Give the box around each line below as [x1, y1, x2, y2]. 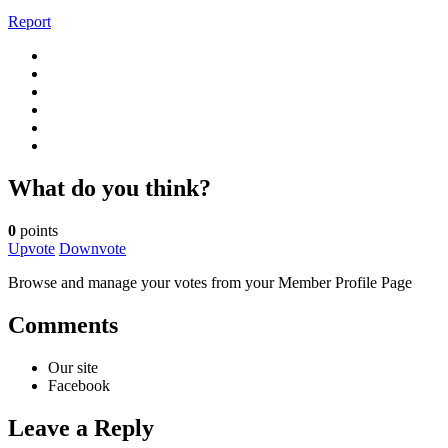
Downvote [59, 240, 126, 258]
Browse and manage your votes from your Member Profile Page [8, 274, 412, 292]
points [16, 222, 58, 240]
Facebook [48, 376, 110, 394]
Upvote [8, 240, 55, 258]
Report [8, 13, 51, 31]
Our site [48, 358, 98, 376]
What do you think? [8, 175, 211, 202]
